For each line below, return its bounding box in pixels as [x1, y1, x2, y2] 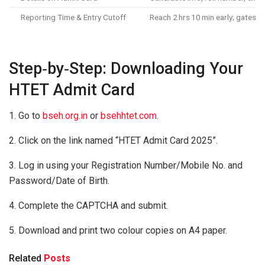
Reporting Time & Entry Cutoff [21, 12, 126, 22]
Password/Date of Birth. [9, 175, 109, 187]
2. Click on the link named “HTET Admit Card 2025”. [9, 135, 218, 147]
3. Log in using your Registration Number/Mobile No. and [9, 160, 243, 172]
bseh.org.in [43, 110, 88, 122]
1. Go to [9, 110, 43, 122]
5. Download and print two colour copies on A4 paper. [9, 225, 227, 237]
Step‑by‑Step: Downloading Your [9, 59, 243, 78]
